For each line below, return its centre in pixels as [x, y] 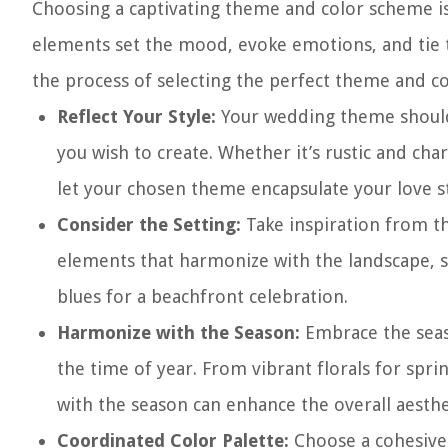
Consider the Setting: [149, 224]
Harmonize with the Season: [178, 332]
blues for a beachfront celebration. [202, 296]
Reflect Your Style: [136, 116]
